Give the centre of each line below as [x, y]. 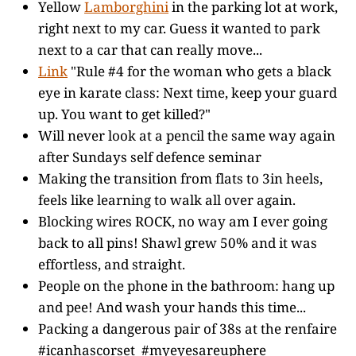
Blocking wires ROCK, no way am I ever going [183, 221]
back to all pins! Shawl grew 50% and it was [178, 243]
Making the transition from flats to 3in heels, [180, 178]
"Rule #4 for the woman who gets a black [199, 71]
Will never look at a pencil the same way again [187, 135]
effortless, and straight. [112, 264]
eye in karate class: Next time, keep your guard [188, 93]
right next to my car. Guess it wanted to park [179, 28]
